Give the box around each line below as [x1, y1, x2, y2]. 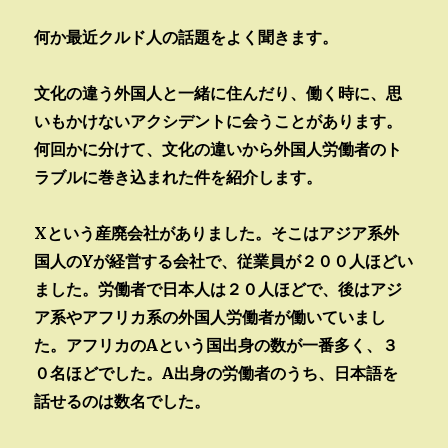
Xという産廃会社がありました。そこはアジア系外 [34, 222, 400, 243]
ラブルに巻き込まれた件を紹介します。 [34, 166, 323, 187]
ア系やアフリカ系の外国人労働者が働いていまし [34, 306, 387, 327]
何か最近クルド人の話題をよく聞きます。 [34, 26, 339, 47]
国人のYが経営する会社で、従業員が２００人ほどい [34, 250, 414, 271]
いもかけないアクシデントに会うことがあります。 [34, 110, 403, 131]
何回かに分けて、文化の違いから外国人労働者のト [34, 138, 403, 159]
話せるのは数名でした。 [34, 390, 211, 411]
